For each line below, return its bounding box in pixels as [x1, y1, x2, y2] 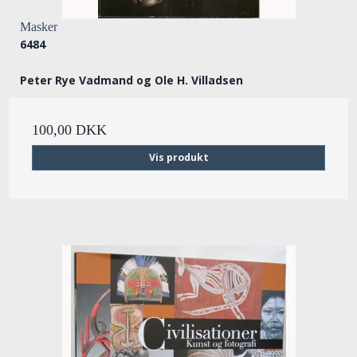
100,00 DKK [32, 122, 107, 139]
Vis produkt [148, 151, 209, 165]
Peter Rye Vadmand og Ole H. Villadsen [20, 73, 243, 88]
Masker [20, 20, 57, 34]
